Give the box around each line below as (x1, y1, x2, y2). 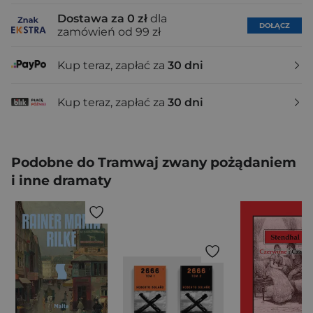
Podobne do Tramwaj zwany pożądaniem (11, 154, 296, 170)
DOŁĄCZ (259, 20, 290, 30)
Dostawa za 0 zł (57, 12, 147, 25)
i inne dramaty (11, 173, 111, 189)
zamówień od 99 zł (57, 25, 161, 38)
